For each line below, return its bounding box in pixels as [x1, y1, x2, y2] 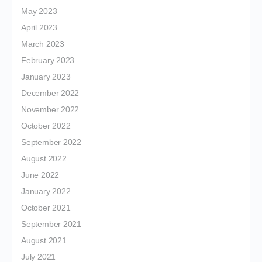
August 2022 [21, 154, 67, 163]
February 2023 [21, 56, 75, 65]
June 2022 [21, 170, 60, 180]
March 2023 [21, 39, 64, 49]
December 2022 [21, 88, 80, 98]
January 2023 [21, 72, 71, 81]
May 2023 [21, 6, 57, 16]
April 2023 [21, 23, 57, 32]
